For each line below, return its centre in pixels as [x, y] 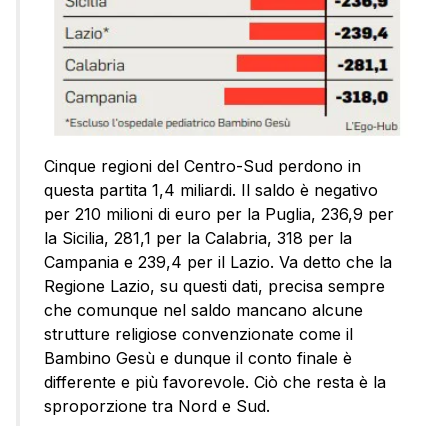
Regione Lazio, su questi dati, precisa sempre [214, 285]
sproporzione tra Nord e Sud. [157, 405]
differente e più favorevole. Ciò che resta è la [215, 381]
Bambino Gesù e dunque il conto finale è [198, 357]
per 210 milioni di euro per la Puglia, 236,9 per [219, 213]
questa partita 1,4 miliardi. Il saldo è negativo [211, 189]
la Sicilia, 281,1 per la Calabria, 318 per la [198, 237]
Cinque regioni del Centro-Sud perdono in [202, 165]
